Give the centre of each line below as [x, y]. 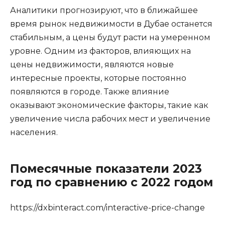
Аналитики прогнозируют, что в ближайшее [104, 10]
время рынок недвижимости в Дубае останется [111, 24]
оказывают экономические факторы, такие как [109, 105]
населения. [34, 132]
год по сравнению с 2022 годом [111, 182]
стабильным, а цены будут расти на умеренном [110, 37]
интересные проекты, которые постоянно [98, 78]
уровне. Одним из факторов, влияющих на [100, 51]
